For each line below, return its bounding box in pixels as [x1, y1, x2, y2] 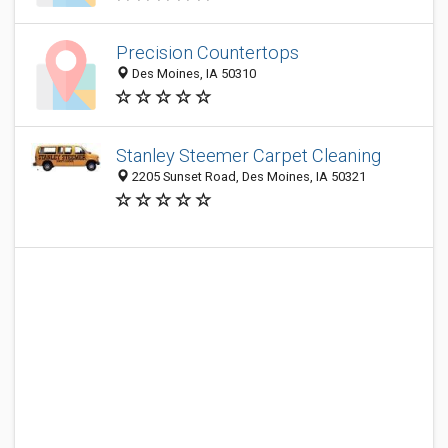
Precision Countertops [116, 42, 299, 64]
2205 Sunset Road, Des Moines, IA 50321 [129, 169, 366, 185]
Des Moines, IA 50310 [129, 66, 256, 82]
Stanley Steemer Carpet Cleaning [116, 145, 381, 167]
